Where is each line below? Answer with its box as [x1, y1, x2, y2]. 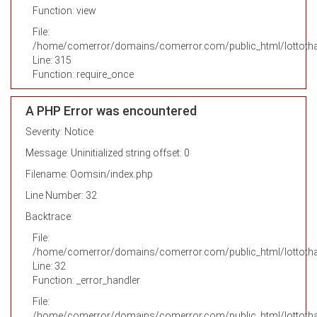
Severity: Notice [25, 126, 93, 137]
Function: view [33, 5, 96, 16]
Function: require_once [33, 69, 134, 80]
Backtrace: [25, 211, 73, 222]
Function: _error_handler [33, 275, 140, 286]
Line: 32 [33, 260, 66, 272]
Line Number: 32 [25, 190, 97, 201]
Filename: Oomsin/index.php [25, 168, 153, 180]
